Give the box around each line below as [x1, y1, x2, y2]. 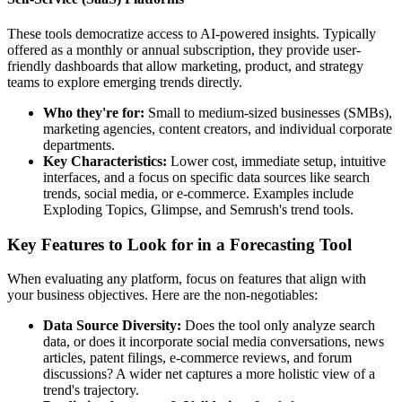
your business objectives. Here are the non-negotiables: [7, 287, 318, 303]
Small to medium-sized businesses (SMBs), [144, 104, 392, 120]
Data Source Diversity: [43, 318, 181, 334]
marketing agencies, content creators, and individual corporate [43, 120, 392, 136]
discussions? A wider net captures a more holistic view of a [43, 366, 375, 382]
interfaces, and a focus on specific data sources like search [43, 169, 370, 185]
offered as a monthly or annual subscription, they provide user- [7, 41, 361, 57]
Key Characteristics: [43, 153, 167, 169]
